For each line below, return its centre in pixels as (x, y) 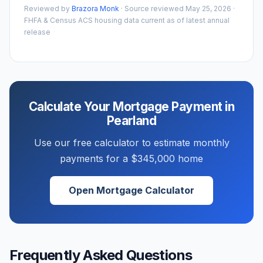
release (37, 32)
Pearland (131, 120)
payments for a (95, 158)
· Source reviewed (152, 8)
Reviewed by (48, 8)
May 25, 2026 (208, 8)
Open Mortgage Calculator (131, 190)
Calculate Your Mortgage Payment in (131, 106)
